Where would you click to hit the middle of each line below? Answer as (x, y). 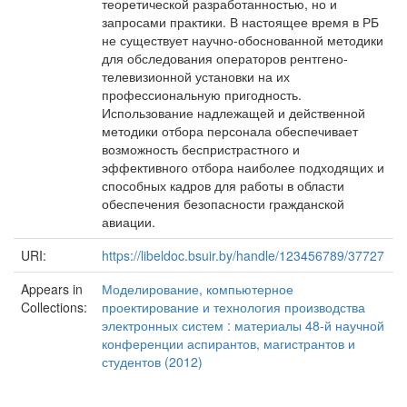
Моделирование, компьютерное (198, 289)
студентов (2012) (152, 362)
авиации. (129, 222)
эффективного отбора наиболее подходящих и (243, 167)
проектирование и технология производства (233, 307)
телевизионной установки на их (196, 76)
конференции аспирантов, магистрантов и (228, 343)
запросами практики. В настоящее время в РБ (240, 22)
